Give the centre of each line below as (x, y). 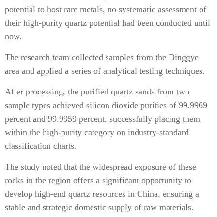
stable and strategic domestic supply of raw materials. (99, 207)
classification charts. (41, 146)
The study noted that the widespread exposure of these (101, 167)
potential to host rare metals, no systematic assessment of (106, 9)
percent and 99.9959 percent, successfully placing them (102, 119)
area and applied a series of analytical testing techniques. (105, 71)
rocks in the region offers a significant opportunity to (98, 180)
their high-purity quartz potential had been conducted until (108, 23)
